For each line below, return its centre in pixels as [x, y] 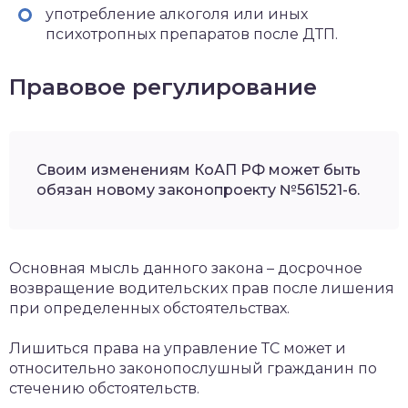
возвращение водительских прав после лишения [202, 288]
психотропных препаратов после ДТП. [192, 34]
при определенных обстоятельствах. [149, 308]
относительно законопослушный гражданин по [193, 368]
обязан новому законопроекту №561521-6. [198, 189]
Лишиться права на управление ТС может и [178, 348]
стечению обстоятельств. [104, 388]
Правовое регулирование [163, 87]
